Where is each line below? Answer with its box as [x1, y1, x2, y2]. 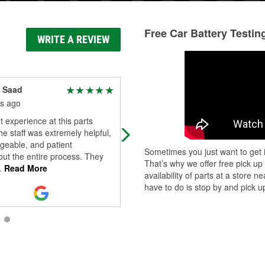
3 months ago [133, 97, 185, 109]
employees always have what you [133, 127, 258, 138]
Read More [1, 162, 47, 174]
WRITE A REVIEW [37, 33, 109, 46]
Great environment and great [133, 115, 242, 127]
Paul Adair [133, 83, 174, 95]
